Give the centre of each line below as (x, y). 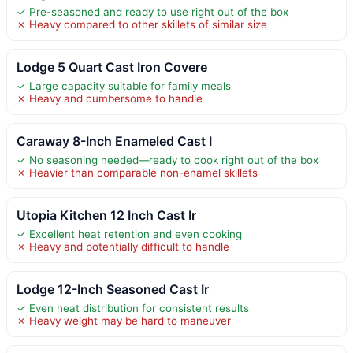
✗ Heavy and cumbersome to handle (110, 98)
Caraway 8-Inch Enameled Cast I (114, 141)
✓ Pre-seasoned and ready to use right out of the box (152, 11)
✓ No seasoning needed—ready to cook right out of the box (167, 160)
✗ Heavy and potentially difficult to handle (123, 246)
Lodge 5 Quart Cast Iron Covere (112, 67)
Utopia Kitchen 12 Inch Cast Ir (106, 215)
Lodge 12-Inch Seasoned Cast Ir (113, 289)
